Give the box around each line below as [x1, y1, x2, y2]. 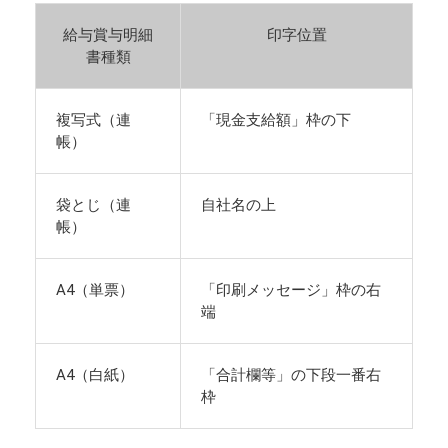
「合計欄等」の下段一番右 [201, 366, 381, 384]
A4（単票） [56, 281, 134, 299]
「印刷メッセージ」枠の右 [201, 281, 381, 299]
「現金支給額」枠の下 [201, 111, 351, 129]
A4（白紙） [56, 366, 134, 384]
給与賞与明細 [63, 26, 153, 44]
